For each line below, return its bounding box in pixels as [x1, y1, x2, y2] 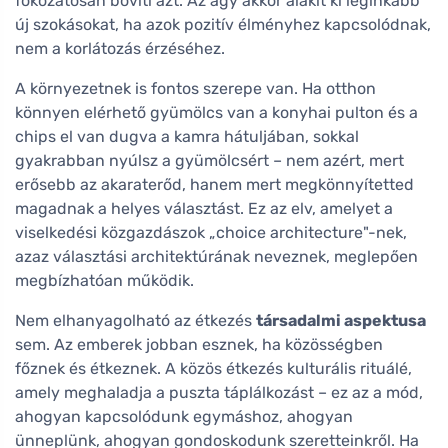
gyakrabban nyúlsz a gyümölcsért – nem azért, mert [15, 150, 404, 170]
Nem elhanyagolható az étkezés [15, 310, 256, 330]
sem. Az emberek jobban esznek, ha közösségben [15, 334, 383, 354]
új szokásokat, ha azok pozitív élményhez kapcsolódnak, [15, 14, 431, 34]
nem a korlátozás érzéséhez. [15, 38, 225, 58]
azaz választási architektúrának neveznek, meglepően [15, 246, 418, 266]
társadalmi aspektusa [256, 310, 426, 330]
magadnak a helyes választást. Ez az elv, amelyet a [15, 198, 393, 218]
